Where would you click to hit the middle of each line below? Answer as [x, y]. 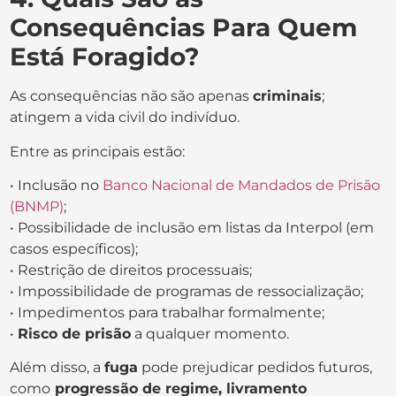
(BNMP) [37, 206]
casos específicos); [74, 248]
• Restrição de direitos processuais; [131, 270]
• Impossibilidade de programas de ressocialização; [187, 291]
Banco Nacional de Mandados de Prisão [240, 185]
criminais [288, 96]
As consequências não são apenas [132, 96]
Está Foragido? [105, 57]
